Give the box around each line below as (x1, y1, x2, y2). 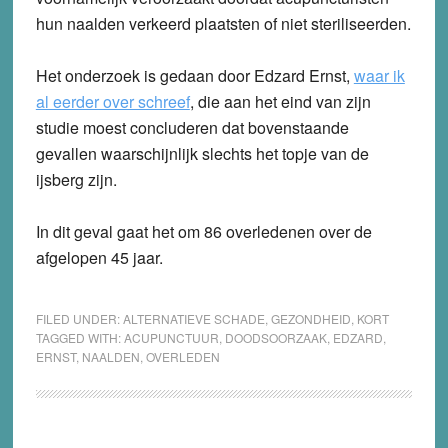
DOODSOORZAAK (224, 328, 327, 346)
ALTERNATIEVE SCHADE (122, 309, 265, 327)
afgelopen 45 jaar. (35, 245, 163, 269)
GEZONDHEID (270, 309, 351, 327)
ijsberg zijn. (35, 167, 117, 191)
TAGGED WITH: (35, 328, 124, 346)
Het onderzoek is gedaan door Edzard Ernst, (35, 63, 354, 87)
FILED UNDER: (35, 309, 123, 327)
